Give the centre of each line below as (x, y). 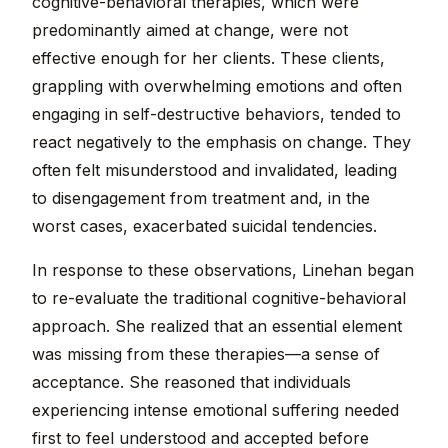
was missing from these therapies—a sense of (206, 354)
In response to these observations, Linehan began (223, 270)
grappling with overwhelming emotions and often (217, 86)
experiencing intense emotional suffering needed (215, 410)
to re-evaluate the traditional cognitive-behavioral (219, 298)
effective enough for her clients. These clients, (208, 58)
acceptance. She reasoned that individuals (191, 382)
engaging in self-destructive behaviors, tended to (216, 114)
